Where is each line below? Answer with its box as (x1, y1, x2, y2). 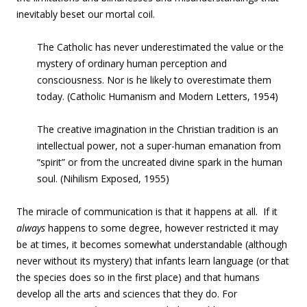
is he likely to (124, 73, 186, 86)
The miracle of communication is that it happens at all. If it (16, 205, 278, 218)
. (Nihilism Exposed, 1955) (56, 172, 169, 185)
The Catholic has (37, 40, 114, 53)
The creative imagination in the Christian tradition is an (37, 123, 278, 136)
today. (37, 90, 64, 103)
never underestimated (114, 40, 211, 53)
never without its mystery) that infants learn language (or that (16, 254, 289, 267)
